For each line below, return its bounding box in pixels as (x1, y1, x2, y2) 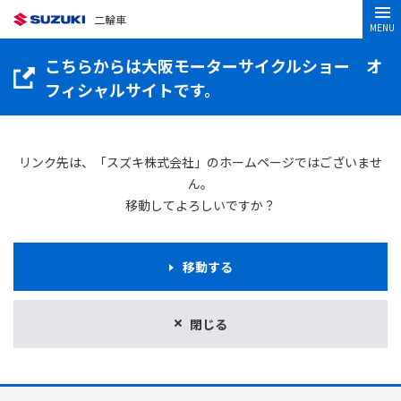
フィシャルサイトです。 (45, 78, 220, 101)
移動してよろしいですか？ (125, 196, 276, 214)
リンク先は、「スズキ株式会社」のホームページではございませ (19, 153, 382, 171)
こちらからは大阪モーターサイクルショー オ (45, 54, 382, 77)
